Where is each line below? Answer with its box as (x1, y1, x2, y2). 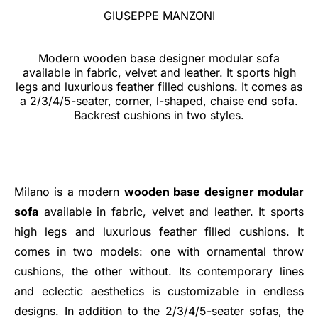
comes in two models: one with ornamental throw (14, 244, 304, 258)
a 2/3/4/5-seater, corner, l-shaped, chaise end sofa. (20, 94, 298, 108)
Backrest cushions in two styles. (74, 108, 244, 122)
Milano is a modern (14, 185, 124, 199)
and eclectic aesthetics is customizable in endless (14, 284, 304, 298)
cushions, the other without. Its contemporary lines (14, 264, 304, 278)
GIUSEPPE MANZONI (103, 9, 215, 23)
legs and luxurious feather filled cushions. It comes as (16, 79, 302, 94)
